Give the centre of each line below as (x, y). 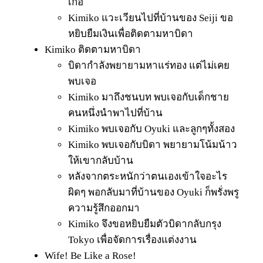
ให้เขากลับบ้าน (101, 160)
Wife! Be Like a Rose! (90, 255)
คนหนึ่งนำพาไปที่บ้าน (115, 113)
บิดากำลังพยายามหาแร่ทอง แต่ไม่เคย (149, 65)
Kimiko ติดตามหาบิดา (93, 49)
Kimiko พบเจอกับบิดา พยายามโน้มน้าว (153, 144)
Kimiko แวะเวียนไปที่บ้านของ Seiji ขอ (151, 18)
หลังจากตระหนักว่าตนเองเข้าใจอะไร (148, 176)
